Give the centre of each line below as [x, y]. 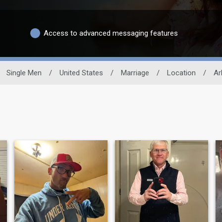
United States [81, 73]
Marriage [135, 73]
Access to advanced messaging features [111, 33]
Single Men [24, 73]
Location [181, 73]
